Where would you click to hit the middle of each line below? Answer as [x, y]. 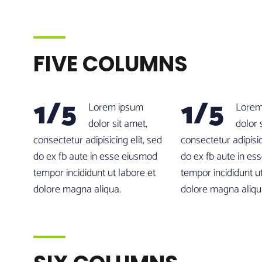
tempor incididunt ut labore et [94, 173]
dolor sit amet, [118, 124]
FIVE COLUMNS [111, 64]
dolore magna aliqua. [77, 189]
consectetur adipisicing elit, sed [98, 140]
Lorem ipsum [116, 108]
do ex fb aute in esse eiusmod [95, 157]
